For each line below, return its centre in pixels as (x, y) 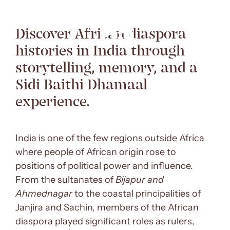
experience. (53, 102)
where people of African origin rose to (96, 152)
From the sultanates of (65, 179)
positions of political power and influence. (104, 166)
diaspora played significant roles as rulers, (105, 221)
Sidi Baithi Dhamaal (81, 85)
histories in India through (100, 51)
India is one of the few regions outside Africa (110, 138)
